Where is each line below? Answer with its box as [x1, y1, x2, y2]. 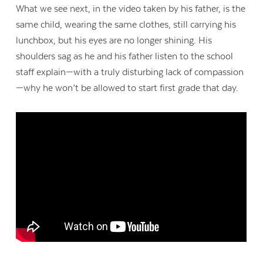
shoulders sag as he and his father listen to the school [16, 51, 234, 62]
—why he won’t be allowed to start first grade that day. [16, 83, 246, 94]
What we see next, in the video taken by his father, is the [16, 4, 246, 15]
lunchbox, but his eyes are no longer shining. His [16, 35, 213, 46]
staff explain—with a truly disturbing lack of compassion [16, 67, 244, 78]
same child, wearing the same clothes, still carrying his [16, 19, 237, 31]
